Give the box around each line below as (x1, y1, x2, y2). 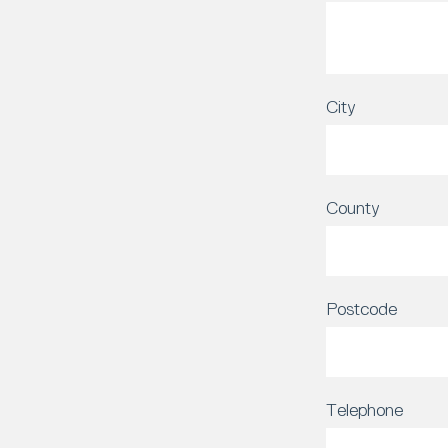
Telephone (326, 399, 403, 420)
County (326, 197, 380, 218)
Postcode (326, 298, 397, 319)
